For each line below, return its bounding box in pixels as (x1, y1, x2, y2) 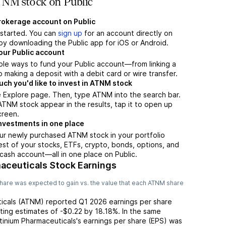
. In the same (118, 207, 161, 215)
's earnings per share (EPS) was (76, 216, 182, 225)
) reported (41, 197, 79, 206)
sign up (58, 29, 82, 37)
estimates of (15, 207, 60, 215)
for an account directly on (82, 29, 173, 37)
